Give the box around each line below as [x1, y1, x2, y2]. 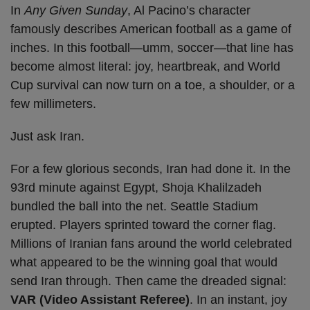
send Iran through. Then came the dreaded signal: [10, 274, 286, 288]
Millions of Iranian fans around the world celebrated [10, 237, 292, 250]
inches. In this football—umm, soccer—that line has [10, 41, 293, 55]
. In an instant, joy [190, 293, 287, 307]
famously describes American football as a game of [10, 22, 291, 36]
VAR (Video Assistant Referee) [10, 293, 190, 307]
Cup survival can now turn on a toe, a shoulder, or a [10, 78, 295, 92]
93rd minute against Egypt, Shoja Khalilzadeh [10, 181, 262, 194]
